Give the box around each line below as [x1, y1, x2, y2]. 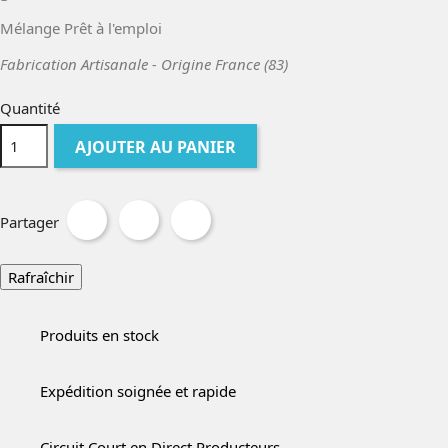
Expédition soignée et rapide [40, 381, 236, 401]
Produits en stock [40, 325, 159, 345]
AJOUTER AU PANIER [75, 136, 237, 158]
